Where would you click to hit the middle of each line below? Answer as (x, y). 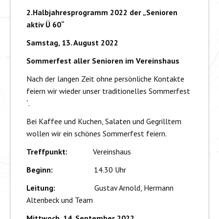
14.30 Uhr (110, 170)
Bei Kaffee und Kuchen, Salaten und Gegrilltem (104, 121)
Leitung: (41, 188)
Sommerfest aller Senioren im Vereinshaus (103, 61)
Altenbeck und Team (59, 200)
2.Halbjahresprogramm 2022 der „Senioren (102, 12)
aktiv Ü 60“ (45, 25)
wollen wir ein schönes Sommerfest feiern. (96, 134)
